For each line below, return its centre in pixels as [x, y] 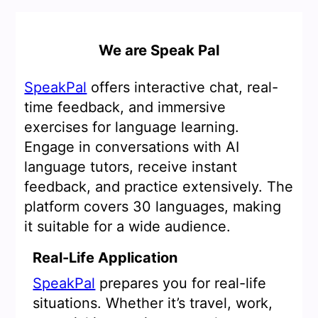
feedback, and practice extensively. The [159, 187]
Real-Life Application [105, 258]
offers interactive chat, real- [183, 88]
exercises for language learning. [132, 127]
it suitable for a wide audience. [128, 227]
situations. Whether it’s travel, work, [153, 303]
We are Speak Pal [159, 50]
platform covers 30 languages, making [153, 207]
